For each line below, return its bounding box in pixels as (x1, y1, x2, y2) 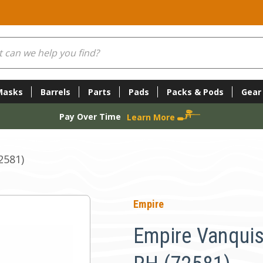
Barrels (40, 86, 70, 97)
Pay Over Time (59, 110, 121, 122)
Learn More (126, 111, 177, 123)
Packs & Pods (166, 86, 224, 97)
